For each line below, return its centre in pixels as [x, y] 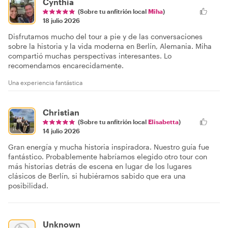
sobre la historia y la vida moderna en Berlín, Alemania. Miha [110, 46]
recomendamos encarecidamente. [66, 66]
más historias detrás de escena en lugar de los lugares [100, 166]
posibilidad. [28, 186]
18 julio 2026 [61, 21]
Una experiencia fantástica [45, 83]
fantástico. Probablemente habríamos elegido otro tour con [108, 157]
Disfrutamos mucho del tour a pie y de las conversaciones [105, 37]
